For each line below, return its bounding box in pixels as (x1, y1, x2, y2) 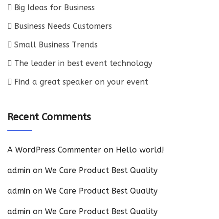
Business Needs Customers (14, 22, 112, 31)
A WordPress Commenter (7, 145, 101, 154)
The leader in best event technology (14, 59, 152, 68)
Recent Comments (7, 111, 91, 123)
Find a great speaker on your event (14, 77, 148, 87)
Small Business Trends (14, 40, 98, 49)
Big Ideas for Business (14, 3, 95, 12)
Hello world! (116, 145, 164, 154)
